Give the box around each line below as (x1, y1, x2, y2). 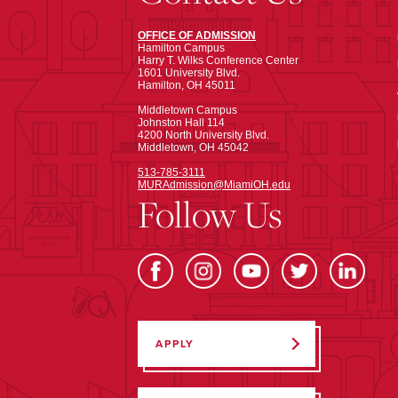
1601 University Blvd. (138, 66, 240, 79)
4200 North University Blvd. (138, 128, 269, 141)
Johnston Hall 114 (138, 115, 225, 129)
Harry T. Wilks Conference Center (138, 53, 298, 67)
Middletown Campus (138, 103, 237, 116)
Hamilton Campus (138, 41, 225, 54)
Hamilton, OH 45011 (138, 78, 235, 92)
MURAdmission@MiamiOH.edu (138, 178, 291, 191)
